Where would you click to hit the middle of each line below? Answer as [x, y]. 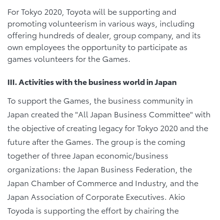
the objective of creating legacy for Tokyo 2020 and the [108, 127]
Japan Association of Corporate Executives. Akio [96, 196]
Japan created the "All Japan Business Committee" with [109, 113]
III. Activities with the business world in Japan [92, 81]
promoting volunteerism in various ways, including [101, 23]
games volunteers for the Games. [69, 58]
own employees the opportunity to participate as [97, 46]
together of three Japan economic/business [88, 155]
